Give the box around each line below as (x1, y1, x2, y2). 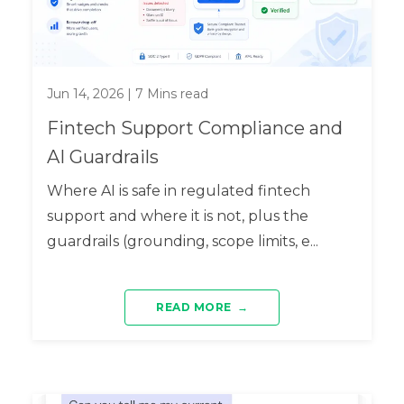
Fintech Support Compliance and (46, 116, 343, 139)
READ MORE (156, 300, 232, 315)
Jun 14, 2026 (46, 85, 124, 102)
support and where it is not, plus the (46, 207, 308, 225)
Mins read (142, 85, 208, 102)
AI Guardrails (46, 145, 159, 168)
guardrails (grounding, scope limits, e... (46, 232, 318, 250)
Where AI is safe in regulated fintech (46, 181, 310, 199)
